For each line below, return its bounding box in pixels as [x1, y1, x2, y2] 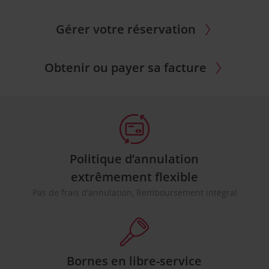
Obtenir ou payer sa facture [44, 59, 207, 76]
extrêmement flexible [70, 169, 198, 185]
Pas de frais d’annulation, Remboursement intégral [32, 187, 237, 198]
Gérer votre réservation [55, 21, 196, 37]
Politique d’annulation [70, 151, 199, 167]
